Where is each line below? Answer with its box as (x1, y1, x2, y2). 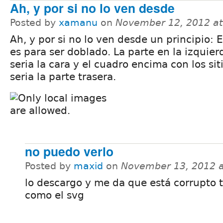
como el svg (25, 189, 84, 201)
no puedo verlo (25, 142, 113, 160)
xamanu (59, 17, 98, 28)
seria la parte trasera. (10, 70, 116, 83)
